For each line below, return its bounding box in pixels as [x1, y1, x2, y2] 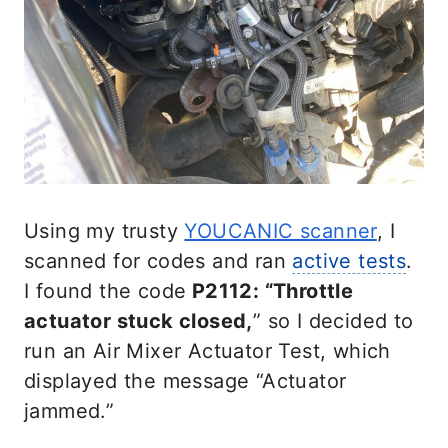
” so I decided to [252, 309, 414, 334]
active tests [292, 249, 407, 274]
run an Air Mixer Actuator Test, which [24, 339, 391, 364]
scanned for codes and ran [24, 249, 293, 274]
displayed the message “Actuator [24, 369, 347, 394]
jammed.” [24, 399, 115, 424]
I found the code [24, 279, 187, 304]
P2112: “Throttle [186, 279, 354, 304]
